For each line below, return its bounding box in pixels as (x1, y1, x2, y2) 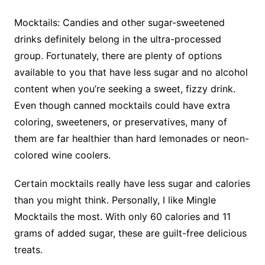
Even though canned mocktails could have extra (14, 99, 230, 111)
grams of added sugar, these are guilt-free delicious (14, 227, 247, 239)
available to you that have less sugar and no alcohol (14, 66, 248, 78)
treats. (14, 243, 43, 256)
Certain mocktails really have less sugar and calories (14, 177, 250, 189)
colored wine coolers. (14, 148, 111, 161)
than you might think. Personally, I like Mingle (14, 193, 216, 206)
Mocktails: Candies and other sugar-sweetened (14, 16, 225, 28)
